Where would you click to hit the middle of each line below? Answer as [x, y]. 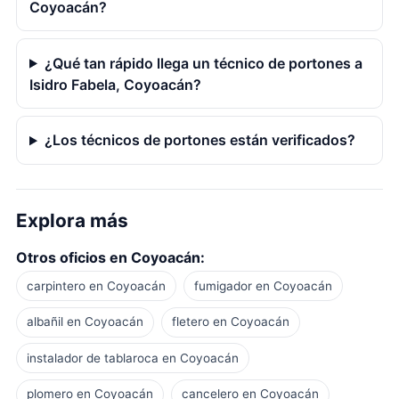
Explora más [72, 221]
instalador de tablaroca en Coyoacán [132, 358]
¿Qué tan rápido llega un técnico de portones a [203, 63]
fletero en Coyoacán [231, 322]
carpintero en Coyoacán [96, 285]
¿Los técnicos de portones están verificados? [199, 140]
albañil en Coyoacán [85, 322]
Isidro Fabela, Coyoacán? [115, 84]
